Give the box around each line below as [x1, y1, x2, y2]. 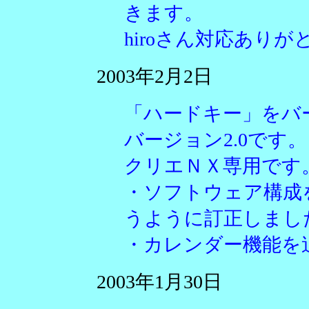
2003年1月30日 [97, 271, 222, 292]
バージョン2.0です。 [124, 129, 307, 150]
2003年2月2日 [97, 66, 212, 87]
